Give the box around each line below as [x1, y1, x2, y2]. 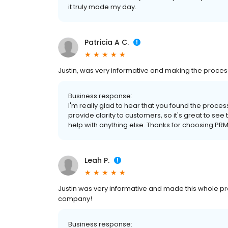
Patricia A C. [84, 37, 129, 48]
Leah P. [84, 155, 109, 166]
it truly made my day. [68, 2, 136, 12]
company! [58, 194, 92, 204]
